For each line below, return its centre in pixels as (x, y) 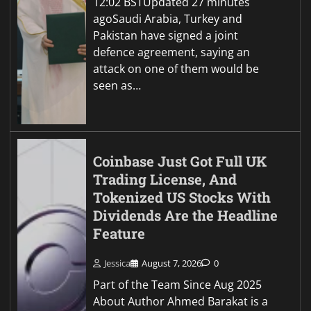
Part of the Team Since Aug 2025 (178, 285)
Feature (119, 233)
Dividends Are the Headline (186, 215)
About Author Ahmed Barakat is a (181, 302)
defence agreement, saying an (172, 52)
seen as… (117, 85)
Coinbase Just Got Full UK (180, 161)
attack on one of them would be (176, 68)
